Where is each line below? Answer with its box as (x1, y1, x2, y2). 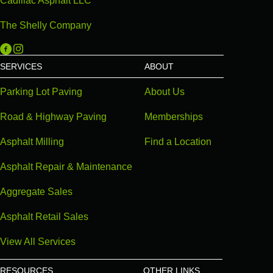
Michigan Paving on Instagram (12, 43, 143, 54)
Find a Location (144, 136, 211, 147)
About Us (144, 86, 185, 97)
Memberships (144, 111, 203, 122)
